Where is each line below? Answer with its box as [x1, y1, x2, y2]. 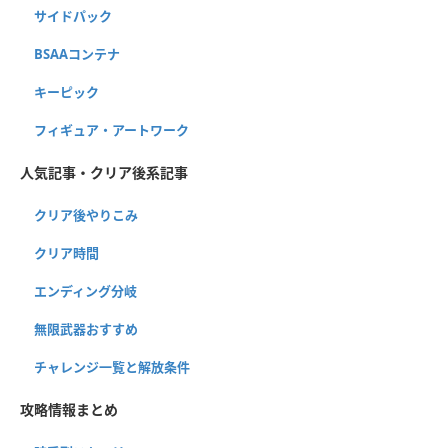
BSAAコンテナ [34, 44, 120, 63]
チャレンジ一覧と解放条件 [34, 357, 190, 376]
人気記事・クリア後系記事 [20, 162, 188, 182]
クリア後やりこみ [34, 205, 138, 224]
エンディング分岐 [34, 281, 137, 300]
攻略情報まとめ [20, 399, 118, 419]
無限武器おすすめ [34, 319, 138, 338]
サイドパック [34, 6, 112, 25]
